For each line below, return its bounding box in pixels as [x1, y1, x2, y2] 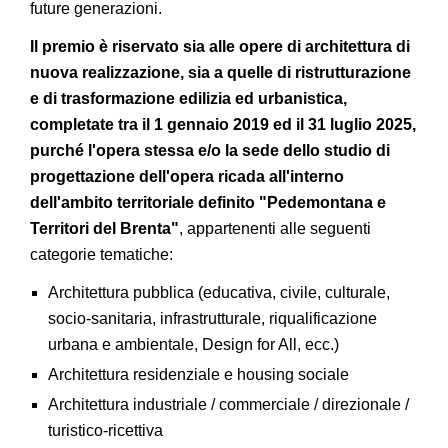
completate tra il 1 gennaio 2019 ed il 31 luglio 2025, [30, 116, 416, 133]
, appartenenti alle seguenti [179, 220, 371, 237]
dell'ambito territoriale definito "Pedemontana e [30, 194, 386, 211]
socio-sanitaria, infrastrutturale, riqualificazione [47, 310, 377, 327]
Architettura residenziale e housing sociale [47, 366, 349, 383]
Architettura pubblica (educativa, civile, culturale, [47, 284, 390, 301]
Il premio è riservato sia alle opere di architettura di [30, 38, 410, 55]
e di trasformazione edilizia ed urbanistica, [30, 90, 347, 107]
